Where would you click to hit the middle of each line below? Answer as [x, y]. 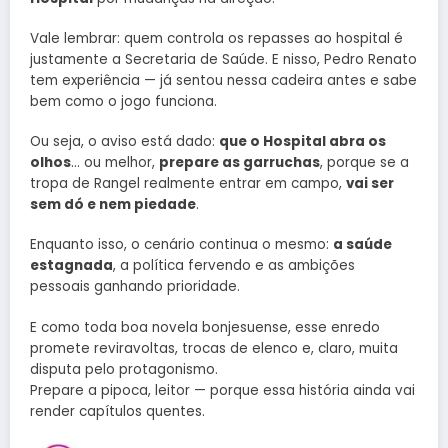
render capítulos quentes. [117, 411]
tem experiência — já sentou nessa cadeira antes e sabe [223, 81]
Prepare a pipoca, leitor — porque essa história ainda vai [222, 390]
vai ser [370, 184]
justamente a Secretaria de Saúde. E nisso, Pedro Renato [223, 60]
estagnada [71, 266]
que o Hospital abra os [302, 142]
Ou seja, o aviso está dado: [124, 142]
